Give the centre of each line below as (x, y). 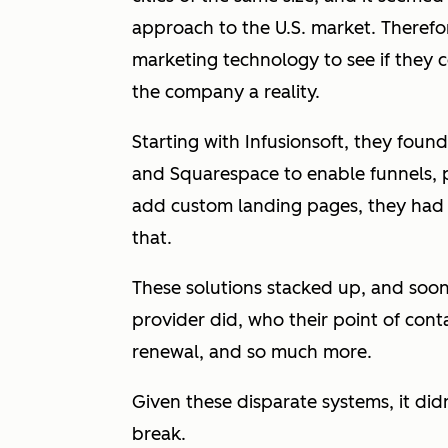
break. (159, 433)
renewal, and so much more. (252, 351)
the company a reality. (226, 91)
